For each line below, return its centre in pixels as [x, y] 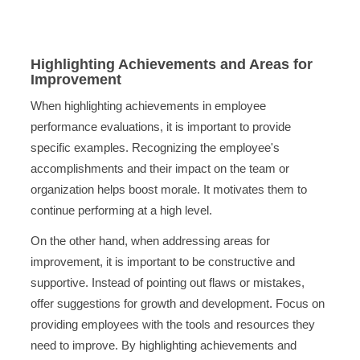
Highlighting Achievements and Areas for [171, 64]
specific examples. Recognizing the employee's [155, 148]
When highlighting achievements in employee [148, 106]
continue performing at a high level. [121, 211]
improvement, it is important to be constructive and [162, 261]
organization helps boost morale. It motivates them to [168, 190]
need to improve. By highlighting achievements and [163, 345]
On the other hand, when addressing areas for [150, 240]
